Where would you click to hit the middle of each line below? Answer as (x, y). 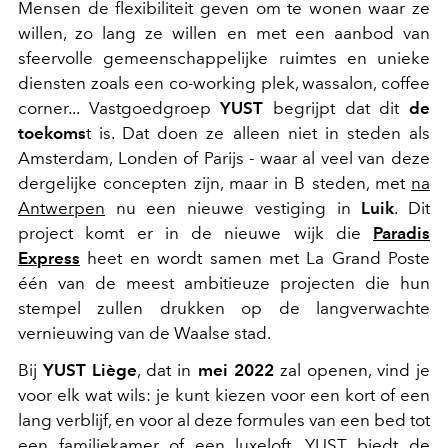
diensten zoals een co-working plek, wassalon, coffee (224, 82)
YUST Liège (90, 369)
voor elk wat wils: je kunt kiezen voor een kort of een (224, 394)
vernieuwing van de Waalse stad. (144, 332)
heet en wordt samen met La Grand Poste (258, 257)
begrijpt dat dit (336, 107)
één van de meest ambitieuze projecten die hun (224, 282)
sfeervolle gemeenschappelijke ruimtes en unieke (224, 57)
